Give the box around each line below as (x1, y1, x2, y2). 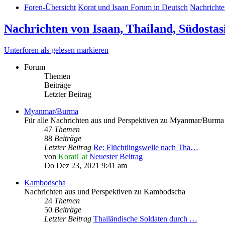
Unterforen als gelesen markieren (4, 46, 108, 55)
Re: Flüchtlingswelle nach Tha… (93, 143, 198, 152)
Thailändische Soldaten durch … (93, 214, 197, 223)
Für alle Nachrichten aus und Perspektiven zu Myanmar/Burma (24, 116, 224, 125)
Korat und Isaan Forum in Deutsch (78, 3, 188, 12)
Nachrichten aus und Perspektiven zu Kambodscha (24, 187, 185, 196)
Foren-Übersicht (24, 3, 76, 12)
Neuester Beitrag (89, 152, 143, 161)
